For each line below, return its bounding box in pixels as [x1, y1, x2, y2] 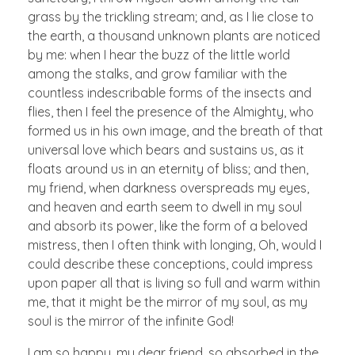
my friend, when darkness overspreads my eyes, [28, 179, 309, 196]
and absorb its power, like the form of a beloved [28, 217, 307, 234]
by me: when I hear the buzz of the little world [28, 46, 290, 63]
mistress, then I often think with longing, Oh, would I [28, 236, 322, 253]
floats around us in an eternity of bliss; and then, [28, 160, 308, 177]
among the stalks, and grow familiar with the [28, 65, 287, 82]
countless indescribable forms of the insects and [28, 84, 311, 101]
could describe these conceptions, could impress [28, 255, 313, 272]
